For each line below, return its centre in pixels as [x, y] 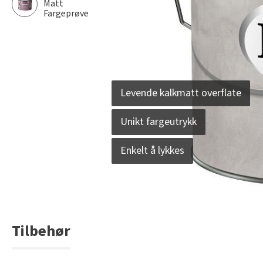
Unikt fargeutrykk [159, 122]
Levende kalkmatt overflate [181, 93]
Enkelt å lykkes [152, 151]
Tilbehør [41, 231]
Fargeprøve [66, 14]
